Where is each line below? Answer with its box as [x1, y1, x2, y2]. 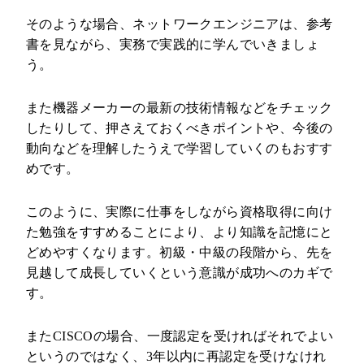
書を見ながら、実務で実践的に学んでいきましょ [25, 37, 320, 51]
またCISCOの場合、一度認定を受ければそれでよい [25, 328, 334, 343]
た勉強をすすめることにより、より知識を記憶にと [25, 224, 333, 239]
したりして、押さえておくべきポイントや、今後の [25, 120, 333, 135]
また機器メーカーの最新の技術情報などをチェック [25, 100, 333, 115]
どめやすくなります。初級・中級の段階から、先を [25, 245, 333, 259]
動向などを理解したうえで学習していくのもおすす [25, 141, 333, 155]
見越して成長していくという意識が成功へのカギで [25, 265, 333, 279]
